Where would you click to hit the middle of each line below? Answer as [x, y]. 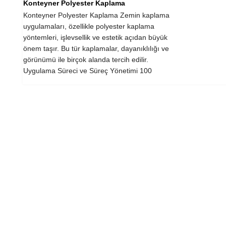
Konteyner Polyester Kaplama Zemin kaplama [96, 15]
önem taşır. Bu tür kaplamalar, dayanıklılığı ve [96, 49]
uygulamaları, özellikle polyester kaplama [89, 26]
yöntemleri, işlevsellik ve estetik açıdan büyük [95, 38]
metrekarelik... [46, 82]
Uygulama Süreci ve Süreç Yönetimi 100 [87, 71]
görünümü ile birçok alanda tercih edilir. [86, 60]
